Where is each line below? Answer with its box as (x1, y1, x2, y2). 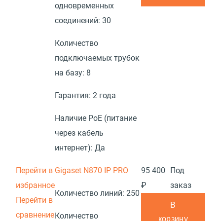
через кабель (55, 128, 104, 138)
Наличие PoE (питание (55, 113, 137, 123)
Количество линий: (55, 188, 126, 198)
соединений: (55, 16, 102, 25)
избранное (16, 181, 55, 190)
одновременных (55, 1, 114, 10)
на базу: (55, 68, 86, 77)
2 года (93, 91, 116, 100)
